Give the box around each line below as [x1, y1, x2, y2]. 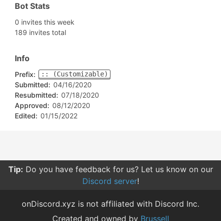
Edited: [15, 111, 37, 120]
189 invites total [15, 28, 66, 37]
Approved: [15, 101, 49, 110]
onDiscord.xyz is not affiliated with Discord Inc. [22, 199, 199, 209]
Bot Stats [15, 1, 50, 11]
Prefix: [15, 70, 37, 78]
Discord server [82, 176, 137, 186]
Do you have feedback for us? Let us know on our [25, 164, 213, 174]
